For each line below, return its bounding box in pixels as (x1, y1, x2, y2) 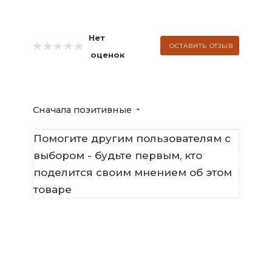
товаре (33, 183, 72, 195)
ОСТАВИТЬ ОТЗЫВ (169, 41, 234, 50)
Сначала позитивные (33, 104, 134, 115)
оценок (90, 49, 125, 59)
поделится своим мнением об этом (33, 166, 232, 178)
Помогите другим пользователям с (33, 132, 231, 144)
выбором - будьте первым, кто (33, 149, 202, 161)
